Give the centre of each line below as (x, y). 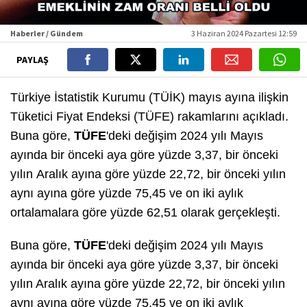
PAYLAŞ (33, 59)
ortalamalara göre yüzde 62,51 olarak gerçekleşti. (145, 212)
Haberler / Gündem (47, 33)
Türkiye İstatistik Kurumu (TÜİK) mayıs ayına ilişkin (149, 97)
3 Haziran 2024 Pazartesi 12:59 (244, 33)
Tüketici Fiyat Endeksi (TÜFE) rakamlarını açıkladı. (149, 116)
